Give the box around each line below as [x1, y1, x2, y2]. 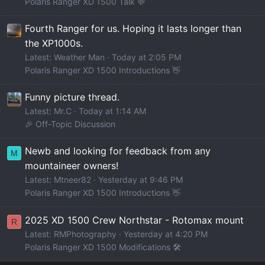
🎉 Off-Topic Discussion [25, 119, 115, 130]
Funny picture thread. [25, 91, 119, 104]
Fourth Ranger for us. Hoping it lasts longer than [25, 22, 241, 35]
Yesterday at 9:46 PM [98, 174, 183, 185]
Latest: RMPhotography [25, 228, 117, 239]
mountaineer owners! [25, 160, 118, 172]
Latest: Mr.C [25, 106, 72, 117]
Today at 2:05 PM [112, 52, 181, 63]
